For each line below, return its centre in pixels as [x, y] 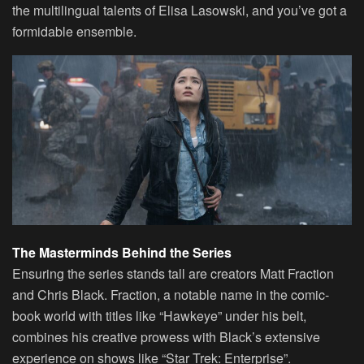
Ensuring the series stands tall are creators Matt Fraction [173, 273]
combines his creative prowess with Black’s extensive [166, 336]
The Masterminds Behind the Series [122, 252]
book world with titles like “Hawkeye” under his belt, [159, 315]
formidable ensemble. [74, 31]
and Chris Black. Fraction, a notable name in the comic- [171, 294]
